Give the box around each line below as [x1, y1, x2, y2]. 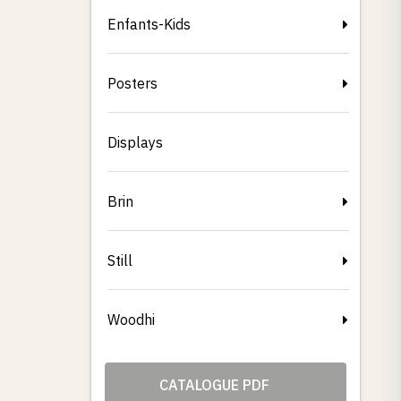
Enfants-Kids [107, 15, 191, 33]
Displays [107, 133, 163, 151]
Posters [107, 74, 158, 92]
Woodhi [107, 311, 155, 328]
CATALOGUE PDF [159, 376, 273, 394]
